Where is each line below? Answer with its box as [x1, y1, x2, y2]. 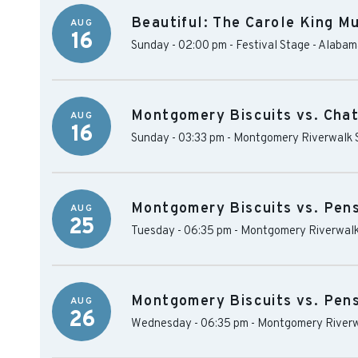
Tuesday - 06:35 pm [131, 224, 232, 239]
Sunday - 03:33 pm [131, 131, 225, 146]
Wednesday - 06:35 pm [131, 316, 249, 332]
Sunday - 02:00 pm [131, 38, 227, 54]
